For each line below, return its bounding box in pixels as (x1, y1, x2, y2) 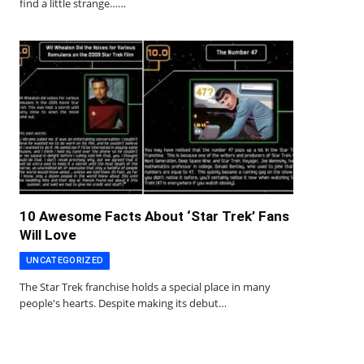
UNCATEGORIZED (26, 255, 104, 266)
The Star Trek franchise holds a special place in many (19, 279, 271, 295)
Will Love (19, 227, 76, 244)
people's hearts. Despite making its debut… (19, 296, 227, 311)
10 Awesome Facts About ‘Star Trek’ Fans (19, 208, 289, 225)
